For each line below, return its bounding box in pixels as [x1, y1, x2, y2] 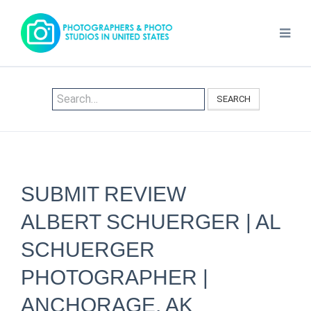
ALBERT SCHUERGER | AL [21, 210, 280, 233]
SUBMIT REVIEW [21, 183, 186, 205]
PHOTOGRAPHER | [21, 266, 208, 289]
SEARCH [216, 94, 251, 104]
